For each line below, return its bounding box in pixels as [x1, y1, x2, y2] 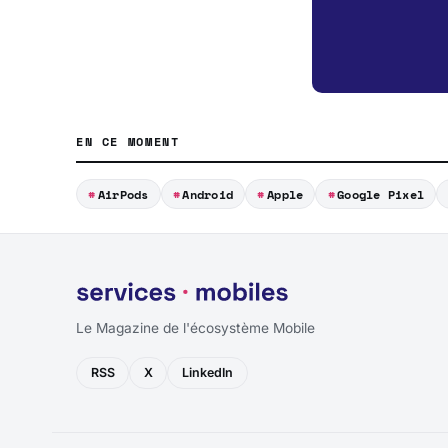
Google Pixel [337, 185, 424, 203]
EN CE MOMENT [76, 133, 180, 151]
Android [182, 185, 234, 203]
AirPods [97, 185, 149, 203]
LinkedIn [181, 365, 233, 381]
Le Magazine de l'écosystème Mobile [76, 320, 315, 336]
